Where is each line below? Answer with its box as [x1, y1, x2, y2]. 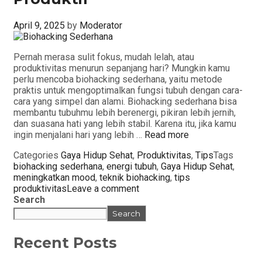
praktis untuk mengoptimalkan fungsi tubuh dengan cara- [13, 85, 243, 96]
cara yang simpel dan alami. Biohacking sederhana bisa [13, 96, 237, 108]
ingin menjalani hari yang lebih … [13, 129, 144, 141]
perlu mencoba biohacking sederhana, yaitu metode [13, 74, 222, 85]
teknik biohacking [99, 172, 170, 184]
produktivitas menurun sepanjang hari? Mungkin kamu [13, 63, 230, 74]
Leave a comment [67, 183, 139, 195]
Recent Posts [13, 233, 117, 251]
